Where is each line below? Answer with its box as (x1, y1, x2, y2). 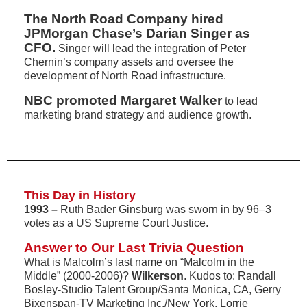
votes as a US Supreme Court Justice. (24, 217, 208, 229)
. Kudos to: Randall (184, 270, 276, 282)
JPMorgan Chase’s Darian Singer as (24, 26, 250, 40)
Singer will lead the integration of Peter (56, 42, 246, 54)
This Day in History (24, 188, 136, 202)
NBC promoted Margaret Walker (24, 93, 222, 108)
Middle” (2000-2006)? (24, 270, 132, 282)
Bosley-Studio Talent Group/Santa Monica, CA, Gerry (24, 284, 281, 295)
